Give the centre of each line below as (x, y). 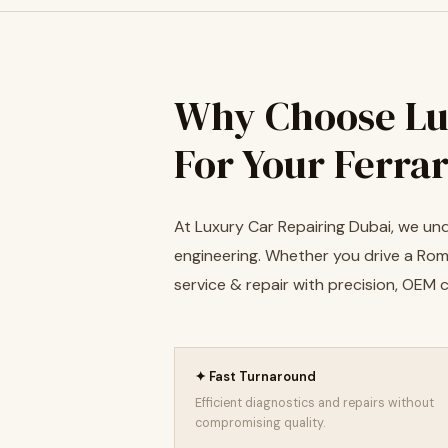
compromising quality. (260, 423)
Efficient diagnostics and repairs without (314, 403)
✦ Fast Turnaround (255, 376)
